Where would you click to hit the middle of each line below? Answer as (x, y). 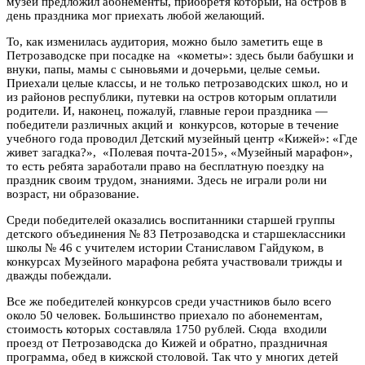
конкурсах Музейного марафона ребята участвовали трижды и (174, 261)
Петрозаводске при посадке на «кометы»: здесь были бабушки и (180, 55)
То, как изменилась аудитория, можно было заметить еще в (165, 41)
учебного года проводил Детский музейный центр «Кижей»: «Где (182, 138)
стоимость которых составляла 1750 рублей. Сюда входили (167, 329)
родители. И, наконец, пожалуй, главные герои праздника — (167, 110)
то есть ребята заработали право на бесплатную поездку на (165, 166)
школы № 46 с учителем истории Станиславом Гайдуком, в (165, 247)
